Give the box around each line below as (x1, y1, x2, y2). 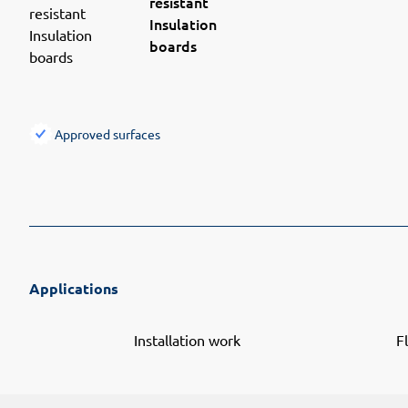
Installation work (134, 330, 240, 349)
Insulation (149, 13, 217, 34)
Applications (29, 278, 118, 298)
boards (149, 35, 197, 56)
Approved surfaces (55, 125, 160, 142)
